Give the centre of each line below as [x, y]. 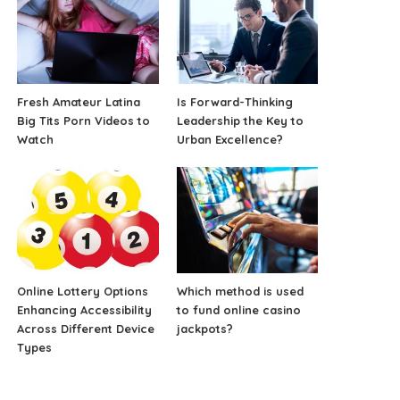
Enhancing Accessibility [85, 309]
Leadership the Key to [240, 120]
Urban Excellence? [229, 139]
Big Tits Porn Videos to [84, 120]
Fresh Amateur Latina [79, 101]
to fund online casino [238, 309]
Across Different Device [86, 328]
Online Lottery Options [83, 291]
